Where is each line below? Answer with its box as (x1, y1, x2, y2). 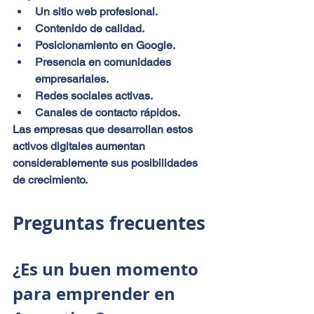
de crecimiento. (13, 172, 88, 186)
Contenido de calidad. (35, 21, 144, 35)
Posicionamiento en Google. (35, 38, 175, 52)
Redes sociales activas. (35, 88, 153, 102)
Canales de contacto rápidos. (35, 105, 180, 119)
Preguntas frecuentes (13, 210, 205, 235)
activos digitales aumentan (13, 139, 148, 153)
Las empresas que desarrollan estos (13, 122, 196, 136)
